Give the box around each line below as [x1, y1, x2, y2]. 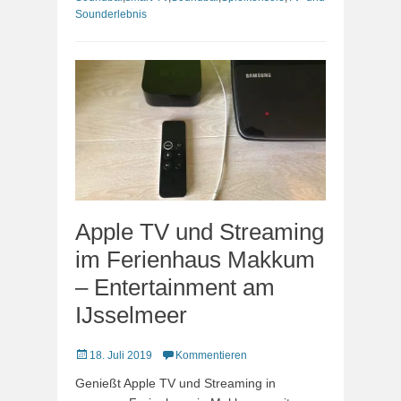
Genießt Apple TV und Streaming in [75, 376, 276, 390]
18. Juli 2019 [90, 349, 152, 362]
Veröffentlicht [74, 348, 137, 361]
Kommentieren [175, 349, 247, 362]
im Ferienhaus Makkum [75, 246, 315, 273]
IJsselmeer [75, 302, 187, 328]
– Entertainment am [75, 274, 275, 301]
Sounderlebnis [75, 7, 147, 21]
